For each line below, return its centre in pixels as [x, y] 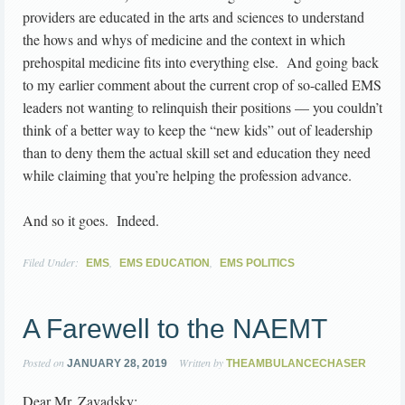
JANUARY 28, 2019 [117, 364]
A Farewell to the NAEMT [175, 329]
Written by [201, 363]
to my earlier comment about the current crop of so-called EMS [202, 85]
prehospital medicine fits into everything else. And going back [201, 62]
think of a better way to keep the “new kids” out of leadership [198, 130]
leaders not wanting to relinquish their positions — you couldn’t [202, 108]
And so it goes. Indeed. [91, 221]
